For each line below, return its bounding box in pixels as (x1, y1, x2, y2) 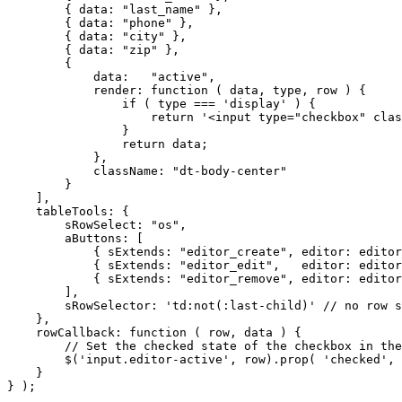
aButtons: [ (7, 231, 144, 245)
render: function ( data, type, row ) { (7, 83, 366, 97)
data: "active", (7, 69, 215, 83)
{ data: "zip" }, (7, 42, 179, 57)
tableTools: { (7, 204, 129, 218)
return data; (7, 136, 208, 151)
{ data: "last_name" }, (7, 2, 223, 16)
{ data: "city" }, (7, 29, 187, 43)
